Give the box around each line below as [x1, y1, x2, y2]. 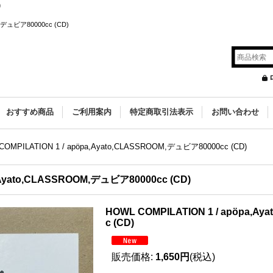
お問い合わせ [211, 107, 259, 116]
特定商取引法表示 [130, 107, 193, 116]
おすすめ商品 [6, 107, 54, 116]
